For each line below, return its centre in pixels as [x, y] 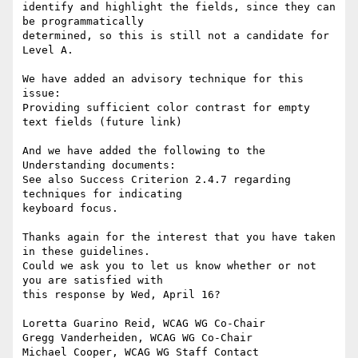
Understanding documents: [99, 165]
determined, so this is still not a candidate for [176, 36]
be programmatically [83, 22]
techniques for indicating [102, 194]
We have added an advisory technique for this [163, 79]
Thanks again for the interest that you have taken [179, 237]
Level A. [48, 50]
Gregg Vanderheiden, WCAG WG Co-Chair [137, 338]
